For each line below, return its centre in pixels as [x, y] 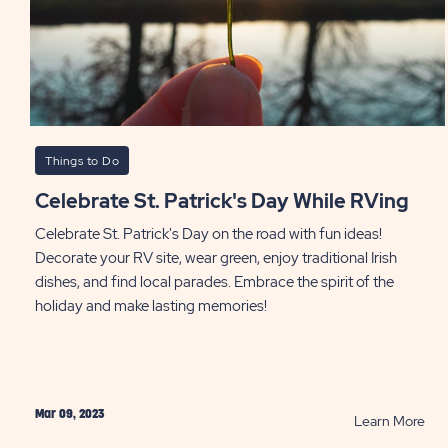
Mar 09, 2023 [69, 414]
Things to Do [82, 161]
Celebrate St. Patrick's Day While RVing [229, 201]
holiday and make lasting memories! [151, 306]
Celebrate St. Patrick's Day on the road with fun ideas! [208, 234]
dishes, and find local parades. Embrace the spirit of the [214, 282]
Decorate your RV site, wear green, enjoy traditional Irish [216, 258]
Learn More [389, 421]
